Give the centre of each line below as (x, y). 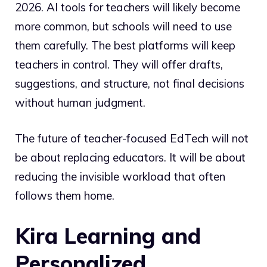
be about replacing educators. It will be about (130, 158)
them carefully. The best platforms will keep (125, 45)
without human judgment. (80, 102)
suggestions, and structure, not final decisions (130, 83)
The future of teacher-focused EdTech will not (132, 139)
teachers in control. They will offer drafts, (119, 64)
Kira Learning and (108, 235)
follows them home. (65, 196)
